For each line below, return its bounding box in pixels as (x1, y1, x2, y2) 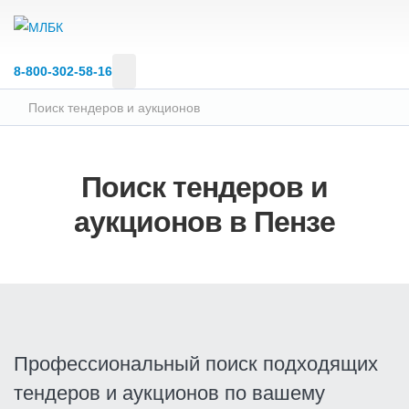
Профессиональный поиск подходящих (14, 352, 378, 376)
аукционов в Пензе (74, 205, 335, 239)
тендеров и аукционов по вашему (14, 382, 325, 405)
